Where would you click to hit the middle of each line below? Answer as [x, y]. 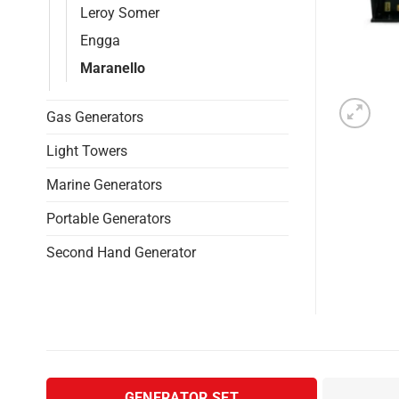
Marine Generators [104, 184]
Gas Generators [95, 117]
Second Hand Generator [121, 252]
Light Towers [87, 151]
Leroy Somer [120, 12]
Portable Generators [109, 218]
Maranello [113, 68]
